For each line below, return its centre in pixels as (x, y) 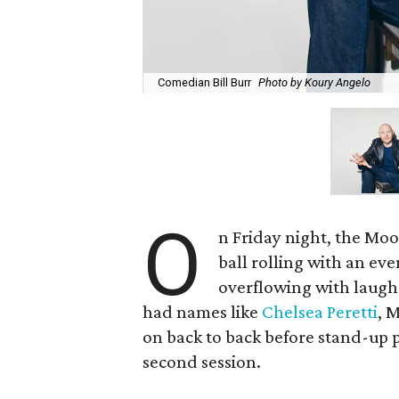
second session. (202, 362)
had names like (202, 312)
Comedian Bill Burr (204, 83)
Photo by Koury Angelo (314, 83)
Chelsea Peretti (320, 312)
